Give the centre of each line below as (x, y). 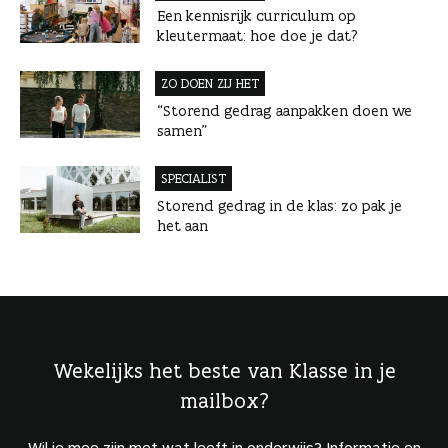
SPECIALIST (193, 178)
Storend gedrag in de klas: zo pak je (279, 205)
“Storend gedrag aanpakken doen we (284, 110)
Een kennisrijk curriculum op (256, 15)
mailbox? (224, 400)
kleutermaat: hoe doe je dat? (257, 35)
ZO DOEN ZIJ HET (210, 83)
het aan (182, 225)
